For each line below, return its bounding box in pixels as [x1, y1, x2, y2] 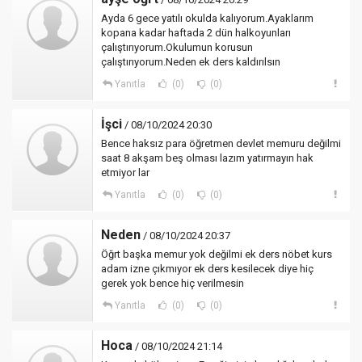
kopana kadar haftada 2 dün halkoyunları [101, 27, 291, 39]
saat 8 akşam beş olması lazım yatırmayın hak [101, 152, 314, 164]
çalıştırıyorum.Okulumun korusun [101, 41, 253, 53]
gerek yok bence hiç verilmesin [101, 277, 244, 289]
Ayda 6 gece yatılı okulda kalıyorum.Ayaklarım [101, 12, 314, 24]
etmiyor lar [101, 166, 149, 179]
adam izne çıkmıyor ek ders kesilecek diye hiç [101, 263, 314, 275]
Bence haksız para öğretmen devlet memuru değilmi [101, 137, 341, 149]
